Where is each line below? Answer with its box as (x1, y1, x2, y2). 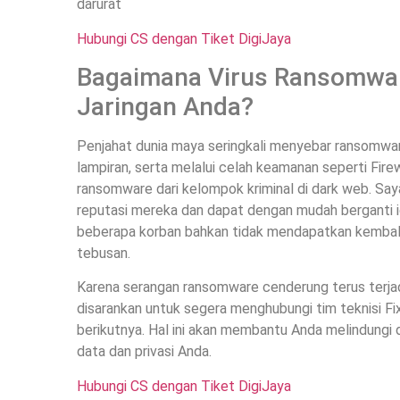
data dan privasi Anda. (77, 343, 212, 361)
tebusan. (77, 245, 131, 262)
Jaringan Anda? (77, 92, 254, 121)
